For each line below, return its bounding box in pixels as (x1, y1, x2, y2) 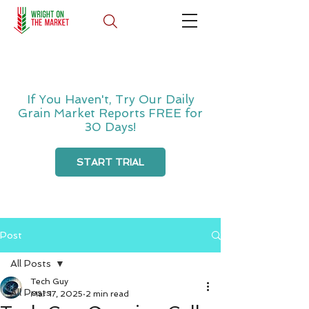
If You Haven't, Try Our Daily (26, 92, 195, 106)
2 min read (86, 289, 129, 299)
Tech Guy (30, 277, 68, 286)
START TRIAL (77, 157, 144, 168)
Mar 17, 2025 (30, 289, 83, 299)
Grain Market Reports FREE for (18, 106, 203, 120)
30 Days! (85, 120, 136, 134)
